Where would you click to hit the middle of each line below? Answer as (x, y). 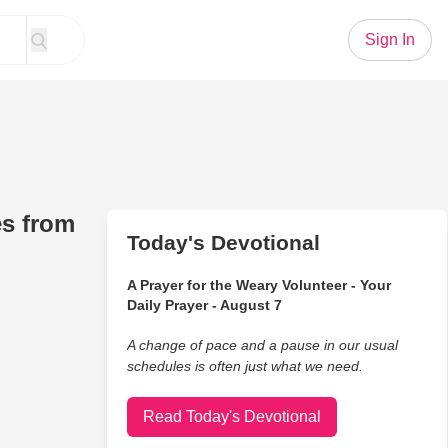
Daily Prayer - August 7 (204, 305)
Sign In (390, 39)
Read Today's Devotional (231, 416)
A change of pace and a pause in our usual (262, 345)
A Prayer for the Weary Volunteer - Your (258, 285)
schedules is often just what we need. (244, 366)
